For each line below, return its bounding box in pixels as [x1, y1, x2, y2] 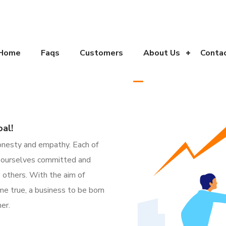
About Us [143, 47, 180, 59]
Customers [80, 47, 123, 59]
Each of [73, 139, 98, 150]
